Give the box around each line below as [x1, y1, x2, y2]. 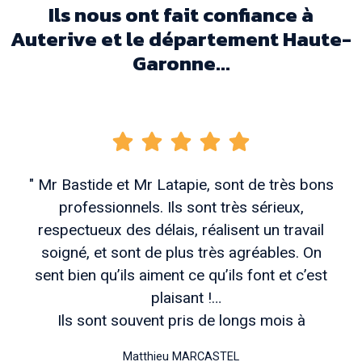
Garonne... [132, 47, 230, 78]
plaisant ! [150, 288, 212, 307]
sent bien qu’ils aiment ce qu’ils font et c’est [35, 265, 327, 284]
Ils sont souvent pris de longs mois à [57, 310, 305, 330]
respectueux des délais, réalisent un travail [38, 220, 324, 239]
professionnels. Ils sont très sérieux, [58, 197, 304, 217]
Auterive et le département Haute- [11, 23, 351, 54]
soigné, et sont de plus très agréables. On [40, 242, 322, 262]
